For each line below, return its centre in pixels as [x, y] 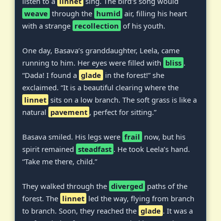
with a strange [47, 26]
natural [35, 112]
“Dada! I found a [51, 75]
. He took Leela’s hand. [152, 149]
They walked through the [66, 186]
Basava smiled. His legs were [72, 137]
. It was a [178, 211]
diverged [127, 186]
